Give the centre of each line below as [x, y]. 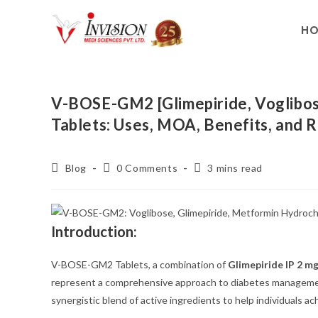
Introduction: [94, 231]
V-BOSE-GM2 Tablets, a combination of [139, 264]
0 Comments [147, 168]
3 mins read [235, 168]
